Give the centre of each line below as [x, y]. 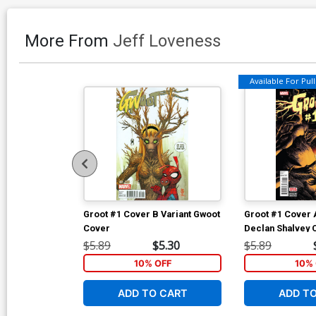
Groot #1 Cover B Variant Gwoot [152, 214]
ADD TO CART [152, 293]
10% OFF [152, 263]
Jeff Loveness [167, 41]
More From [69, 41]
